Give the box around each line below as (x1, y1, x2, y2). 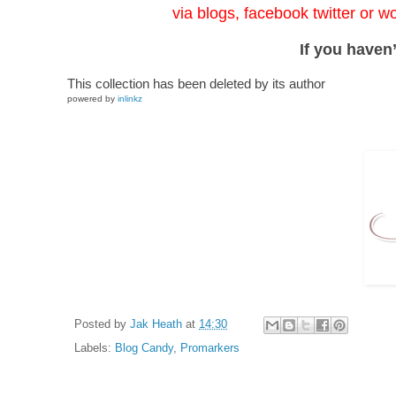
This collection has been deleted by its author (67, 76, 325, 92)
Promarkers (180, 342, 240, 355)
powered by (67, 94, 118, 104)
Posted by (74, 318, 130, 331)
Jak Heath (130, 318, 182, 331)
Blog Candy (115, 342, 173, 355)
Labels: (74, 342, 115, 355)
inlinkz (118, 94, 142, 104)
